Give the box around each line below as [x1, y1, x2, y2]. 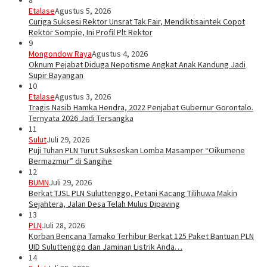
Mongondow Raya [29, 48, 92, 60]
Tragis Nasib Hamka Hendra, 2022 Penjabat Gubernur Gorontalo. [29, 102, 253, 113]
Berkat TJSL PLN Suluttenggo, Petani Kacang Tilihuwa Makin [29, 188, 237, 199]
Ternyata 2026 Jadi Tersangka [29, 113, 133, 124]
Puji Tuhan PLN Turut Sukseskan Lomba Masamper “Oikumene [29, 145, 245, 156]
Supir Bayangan [29, 70, 83, 81]
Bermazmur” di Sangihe [29, 156, 112, 167]
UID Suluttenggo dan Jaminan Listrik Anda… [29, 241, 182, 253]
